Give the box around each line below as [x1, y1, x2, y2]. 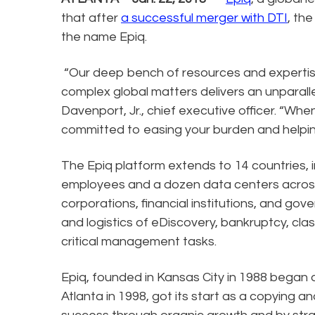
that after [61, 11, 121, 25]
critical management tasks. [61, 234, 217, 248]
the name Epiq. [61, 30, 147, 44]
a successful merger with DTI [121, 11, 288, 25]
